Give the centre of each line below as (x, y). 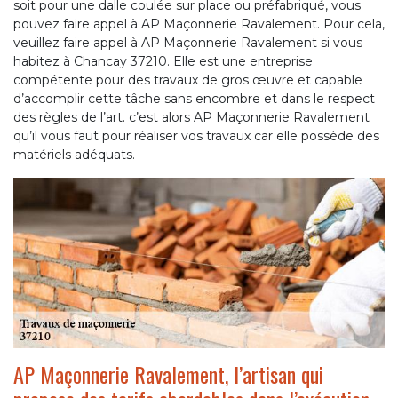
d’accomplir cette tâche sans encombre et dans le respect (194, 98)
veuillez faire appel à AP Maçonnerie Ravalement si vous (188, 42)
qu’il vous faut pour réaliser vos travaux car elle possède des (196, 135)
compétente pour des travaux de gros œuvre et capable (188, 80)
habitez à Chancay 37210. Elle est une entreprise (163, 61)
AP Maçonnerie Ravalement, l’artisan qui (168, 374)
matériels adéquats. (74, 154)
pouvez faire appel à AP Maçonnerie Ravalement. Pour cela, (199, 24)
